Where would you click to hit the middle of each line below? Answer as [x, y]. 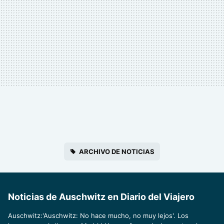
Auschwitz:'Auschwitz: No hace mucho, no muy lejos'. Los [98, 216]
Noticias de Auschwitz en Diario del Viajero [101, 197]
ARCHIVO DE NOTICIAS [117, 152]
